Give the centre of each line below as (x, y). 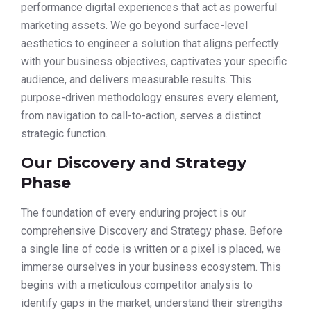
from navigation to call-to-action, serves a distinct (141, 115)
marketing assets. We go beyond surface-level (134, 25)
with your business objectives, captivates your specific (154, 61)
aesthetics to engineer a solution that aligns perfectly (150, 43)
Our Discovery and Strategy (134, 163)
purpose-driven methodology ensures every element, (150, 97)
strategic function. (64, 133)
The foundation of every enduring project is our (134, 213)
